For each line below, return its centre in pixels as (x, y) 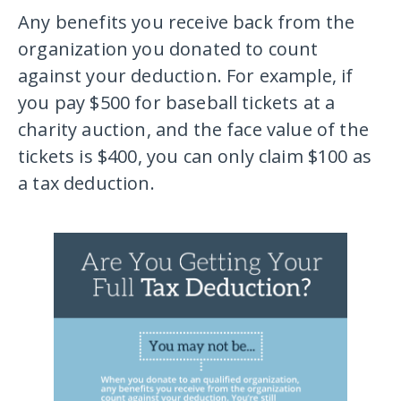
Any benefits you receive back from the (187, 22)
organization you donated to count (168, 49)
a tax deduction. (86, 183)
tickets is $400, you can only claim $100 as (195, 157)
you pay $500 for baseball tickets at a (177, 103)
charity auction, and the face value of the (193, 130)
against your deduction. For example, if (186, 76)
